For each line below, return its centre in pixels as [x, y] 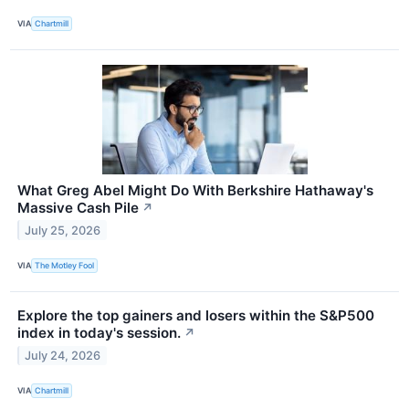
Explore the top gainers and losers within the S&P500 [196, 315]
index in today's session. [99, 332]
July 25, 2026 [63, 230]
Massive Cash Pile [78, 207]
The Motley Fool [65, 266]
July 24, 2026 [63, 355]
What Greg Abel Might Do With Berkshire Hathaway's [195, 190]
